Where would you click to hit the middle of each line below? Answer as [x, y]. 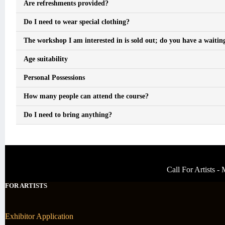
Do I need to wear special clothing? [77, 22]
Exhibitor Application [39, 216]
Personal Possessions [54, 78]
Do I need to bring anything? [68, 115]
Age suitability [46, 59]
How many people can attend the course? [86, 96]
